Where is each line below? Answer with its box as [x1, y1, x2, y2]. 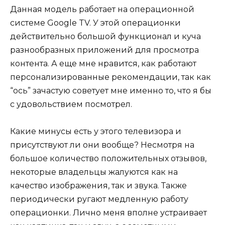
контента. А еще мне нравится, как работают [10, 58, 196, 68]
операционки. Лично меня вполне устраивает [10, 208, 207, 218]
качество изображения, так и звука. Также [10, 181, 187, 191]
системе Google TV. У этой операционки [10, 18, 181, 28]
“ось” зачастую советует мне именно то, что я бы [10, 85, 211, 95]
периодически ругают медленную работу [10, 194, 188, 204]
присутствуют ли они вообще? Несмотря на [10, 140, 194, 150]
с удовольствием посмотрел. [10, 99, 134, 109]
